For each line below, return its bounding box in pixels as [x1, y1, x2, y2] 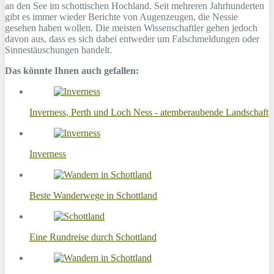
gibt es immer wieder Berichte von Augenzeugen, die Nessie [5, 11, 238, 22]
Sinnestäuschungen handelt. [5, 44, 112, 55]
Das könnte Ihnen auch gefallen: [5, 65, 139, 76]
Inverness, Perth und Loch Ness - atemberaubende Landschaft [29, 106, 268, 117]
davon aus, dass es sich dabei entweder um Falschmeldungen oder [5, 33, 259, 44]
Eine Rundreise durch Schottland [29, 231, 157, 242]
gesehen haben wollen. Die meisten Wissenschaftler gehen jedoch [5, 22, 257, 33]
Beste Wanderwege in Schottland [29, 190, 157, 201]
